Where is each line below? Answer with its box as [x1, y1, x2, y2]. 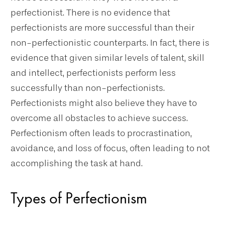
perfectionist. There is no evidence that [11, 7, 170, 18]
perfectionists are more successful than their [11, 22, 194, 33]
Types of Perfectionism [11, 188, 147, 208]
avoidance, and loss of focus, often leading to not [11, 143, 210, 154]
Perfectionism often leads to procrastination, [11, 128, 192, 139]
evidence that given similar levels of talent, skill [11, 52, 204, 63]
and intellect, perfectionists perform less [11, 67, 176, 78]
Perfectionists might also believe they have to [11, 97, 197, 108]
